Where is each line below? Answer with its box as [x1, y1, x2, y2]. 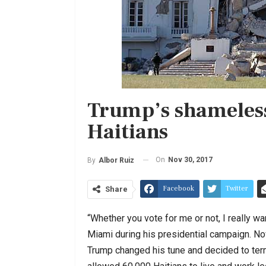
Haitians [87, 118, 168, 145]
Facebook [163, 183, 194, 193]
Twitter [226, 183, 248, 193]
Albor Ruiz [99, 156, 134, 164]
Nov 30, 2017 [168, 155, 213, 164]
